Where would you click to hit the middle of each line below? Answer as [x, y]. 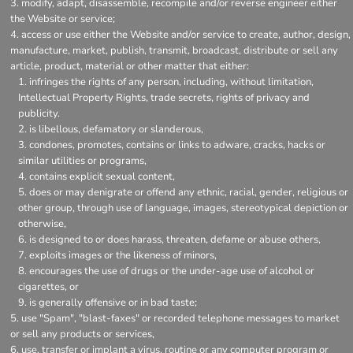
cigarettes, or [48, 286]
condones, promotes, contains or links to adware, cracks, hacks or [177, 145]
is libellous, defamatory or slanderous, [116, 129]
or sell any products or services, [82, 334]
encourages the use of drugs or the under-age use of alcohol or [172, 271]
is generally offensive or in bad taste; [113, 302]
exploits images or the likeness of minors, [123, 255]
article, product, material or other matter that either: [130, 66]
